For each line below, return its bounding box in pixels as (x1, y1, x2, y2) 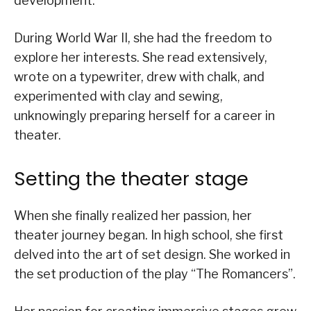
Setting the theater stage (14, 166, 249, 192)
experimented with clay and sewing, (14, 89, 223, 104)
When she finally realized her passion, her (14, 208, 252, 224)
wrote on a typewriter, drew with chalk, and (14, 69, 264, 85)
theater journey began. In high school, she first (14, 228, 283, 243)
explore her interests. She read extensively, (14, 50, 267, 65)
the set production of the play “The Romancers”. (14, 267, 296, 282)
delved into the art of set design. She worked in (14, 247, 290, 262)
